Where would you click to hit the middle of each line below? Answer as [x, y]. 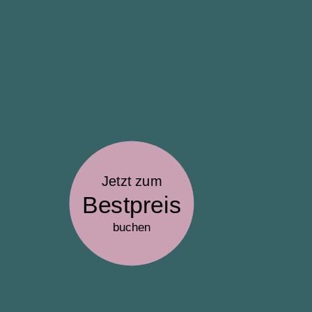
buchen [132, 227]
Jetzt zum [132, 181]
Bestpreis [132, 204]
